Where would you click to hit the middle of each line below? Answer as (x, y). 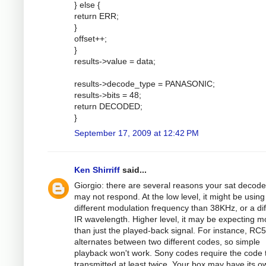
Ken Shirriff (97, 170)
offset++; (91, 39)
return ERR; (96, 16)
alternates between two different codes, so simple (167, 242)
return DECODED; (108, 107)
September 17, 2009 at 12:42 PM (137, 133)
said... (133, 170)
